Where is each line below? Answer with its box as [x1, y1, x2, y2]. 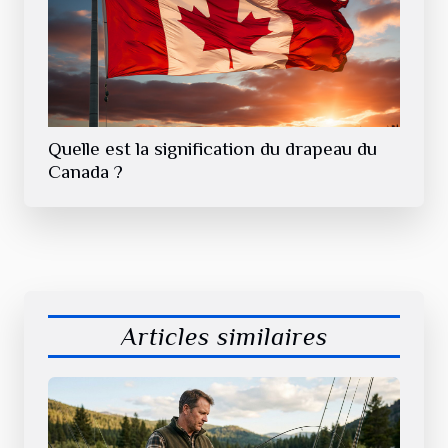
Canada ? [48, 160, 123, 182]
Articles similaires [120, 321, 328, 351]
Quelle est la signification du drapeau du [48, 137, 377, 159]
